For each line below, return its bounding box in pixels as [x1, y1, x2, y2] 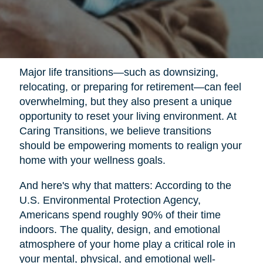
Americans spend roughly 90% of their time [19, 209, 221, 221]
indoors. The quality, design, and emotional [19, 224, 220, 236]
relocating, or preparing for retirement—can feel [19, 81, 241, 93]
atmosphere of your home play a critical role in [19, 238, 235, 251]
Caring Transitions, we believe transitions [19, 125, 211, 137]
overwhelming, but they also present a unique [19, 96, 232, 108]
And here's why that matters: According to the [19, 180, 231, 192]
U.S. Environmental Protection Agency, [19, 194, 201, 207]
